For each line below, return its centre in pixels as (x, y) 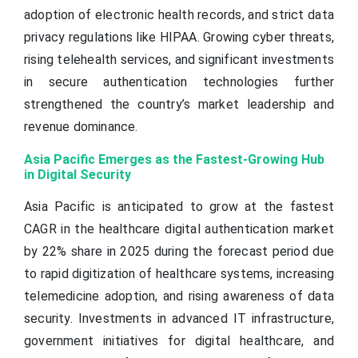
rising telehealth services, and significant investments (179, 59)
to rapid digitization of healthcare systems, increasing (179, 273)
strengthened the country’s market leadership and (179, 104)
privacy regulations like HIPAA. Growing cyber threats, (179, 37)
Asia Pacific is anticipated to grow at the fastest (179, 206)
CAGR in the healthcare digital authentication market (179, 229)
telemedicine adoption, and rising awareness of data (179, 296)
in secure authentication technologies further (179, 82)
